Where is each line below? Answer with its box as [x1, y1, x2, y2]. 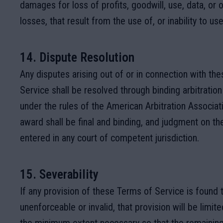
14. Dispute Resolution [20, 50, 134, 65]
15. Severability [20, 167, 99, 182]
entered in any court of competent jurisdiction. [20, 132, 199, 144]
